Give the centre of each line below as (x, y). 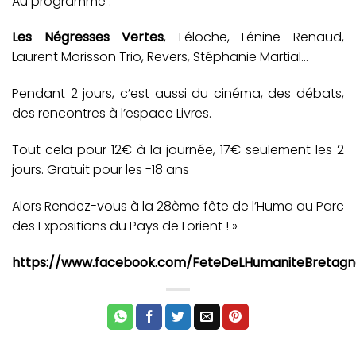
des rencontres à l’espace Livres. (112, 114)
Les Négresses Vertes (88, 37)
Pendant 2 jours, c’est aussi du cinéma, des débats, (178, 94)
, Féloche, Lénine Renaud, (254, 37)
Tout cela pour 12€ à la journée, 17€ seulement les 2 (178, 149)
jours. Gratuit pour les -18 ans (101, 169)
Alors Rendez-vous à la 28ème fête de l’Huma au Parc (178, 206)
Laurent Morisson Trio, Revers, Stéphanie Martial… (160, 57)
